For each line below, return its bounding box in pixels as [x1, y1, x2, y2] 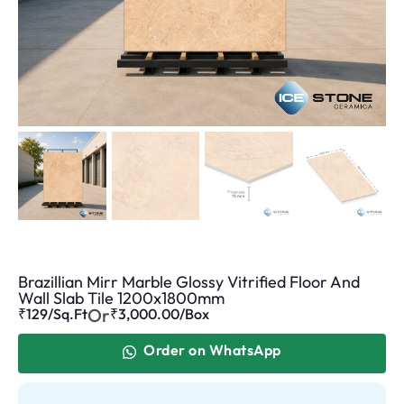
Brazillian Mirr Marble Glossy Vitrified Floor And [18, 271, 360, 292]
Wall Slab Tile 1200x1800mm [18, 287, 225, 308]
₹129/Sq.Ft [18, 304, 87, 323]
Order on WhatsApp [143, 340, 281, 359]
